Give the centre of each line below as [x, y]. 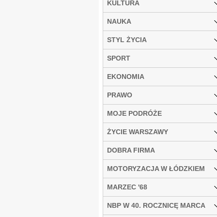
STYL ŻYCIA [127, 39]
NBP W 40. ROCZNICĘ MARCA [156, 205]
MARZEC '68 [127, 187]
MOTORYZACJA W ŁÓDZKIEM [156, 168]
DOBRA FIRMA [131, 150]
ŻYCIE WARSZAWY [138, 132]
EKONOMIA [126, 76]
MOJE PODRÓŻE [134, 113]
